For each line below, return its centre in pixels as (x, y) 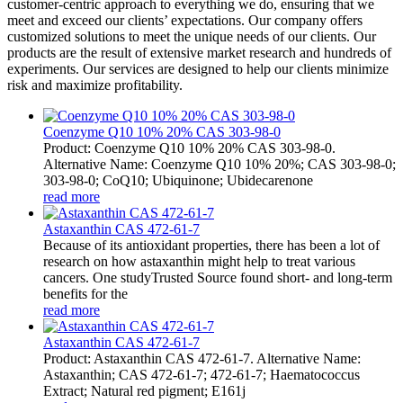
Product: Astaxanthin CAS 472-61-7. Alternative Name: (202, 358)
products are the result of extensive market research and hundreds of (199, 53)
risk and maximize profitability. (95, 85)
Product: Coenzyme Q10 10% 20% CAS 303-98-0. (189, 148)
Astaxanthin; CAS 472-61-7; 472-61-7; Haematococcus (201, 375)
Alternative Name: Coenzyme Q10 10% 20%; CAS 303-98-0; (219, 164)
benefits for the (85, 294)
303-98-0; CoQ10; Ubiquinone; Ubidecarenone (178, 180)
